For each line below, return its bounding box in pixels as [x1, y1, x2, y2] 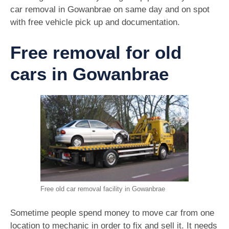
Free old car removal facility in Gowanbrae [40, 185, 165, 193]
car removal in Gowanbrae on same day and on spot [10, 5, 210, 15]
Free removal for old [10, 42, 181, 62]
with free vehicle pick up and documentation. [10, 17, 180, 28]
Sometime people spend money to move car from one [10, 208, 214, 218]
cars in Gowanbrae [10, 63, 169, 84]
